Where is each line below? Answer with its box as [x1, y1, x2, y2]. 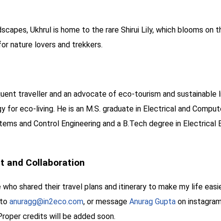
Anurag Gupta [129, 197, 176, 207]
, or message [83, 197, 129, 207]
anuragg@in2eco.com [9, 197, 83, 207]
